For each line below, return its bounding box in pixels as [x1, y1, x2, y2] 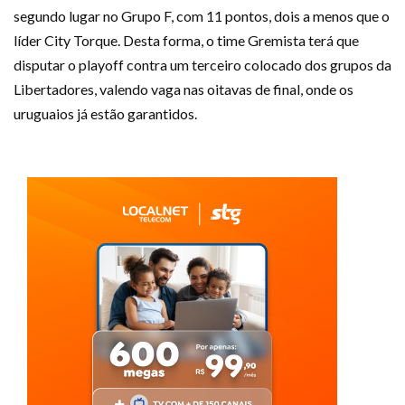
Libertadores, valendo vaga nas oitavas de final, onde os [14, 80, 353, 99]
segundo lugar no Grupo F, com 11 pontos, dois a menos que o [14, 7, 390, 25]
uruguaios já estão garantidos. [14, 105, 197, 123]
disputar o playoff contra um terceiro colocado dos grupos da [14, 56, 391, 74]
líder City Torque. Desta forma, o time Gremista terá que [14, 32, 359, 50]
